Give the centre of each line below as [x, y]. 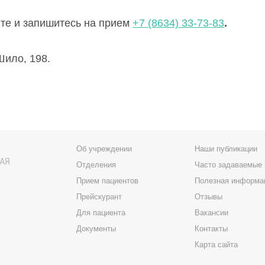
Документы [96, 229]
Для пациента [101, 213]
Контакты [211, 229]
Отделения [96, 165]
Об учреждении [104, 149]
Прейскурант [99, 197]
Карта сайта [216, 245]
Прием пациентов [107, 181]
